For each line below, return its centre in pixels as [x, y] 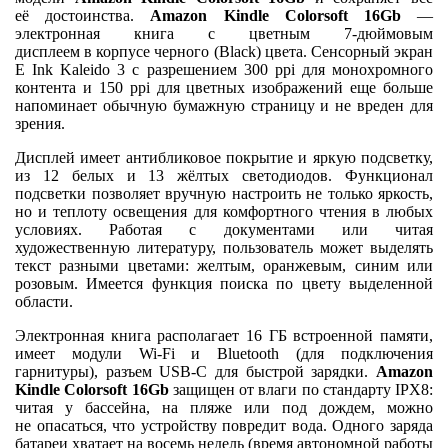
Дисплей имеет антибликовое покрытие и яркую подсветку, [224, 157]
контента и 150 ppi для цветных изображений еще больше [224, 87]
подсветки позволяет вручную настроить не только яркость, [224, 193]
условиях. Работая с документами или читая [224, 229]
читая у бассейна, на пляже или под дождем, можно [224, 407]
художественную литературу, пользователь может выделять [224, 247]
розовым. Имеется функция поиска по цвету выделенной [224, 283]
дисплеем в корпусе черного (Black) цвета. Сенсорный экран [224, 51]
